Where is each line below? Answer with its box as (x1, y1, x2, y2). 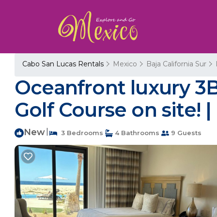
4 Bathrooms (113, 129, 159, 137)
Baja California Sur (146, 60, 206, 68)
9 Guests (169, 129, 201, 137)
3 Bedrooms (57, 129, 103, 137)
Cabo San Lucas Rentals (22, 60, 106, 68)
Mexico (113, 60, 137, 68)
